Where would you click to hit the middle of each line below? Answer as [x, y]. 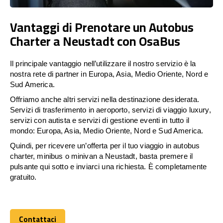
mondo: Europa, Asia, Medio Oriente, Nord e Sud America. [107, 130]
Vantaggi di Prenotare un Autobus [102, 27]
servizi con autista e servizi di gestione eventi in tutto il [100, 120]
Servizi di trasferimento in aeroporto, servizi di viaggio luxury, [111, 110]
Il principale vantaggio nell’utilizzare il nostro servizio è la [103, 63]
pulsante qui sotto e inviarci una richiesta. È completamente [108, 166]
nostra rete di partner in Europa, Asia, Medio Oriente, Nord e [109, 74]
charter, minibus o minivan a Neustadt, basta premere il [102, 156]
